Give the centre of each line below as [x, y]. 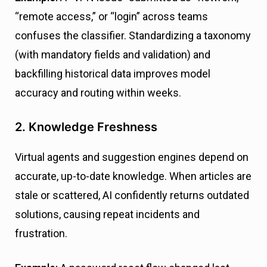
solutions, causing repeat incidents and [107, 215]
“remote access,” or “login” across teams [111, 17]
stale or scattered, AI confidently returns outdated [132, 195]
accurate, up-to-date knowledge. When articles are [133, 176]
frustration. [41, 234]
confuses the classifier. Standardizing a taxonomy [133, 36]
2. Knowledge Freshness [86, 127]
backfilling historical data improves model [113, 74]
